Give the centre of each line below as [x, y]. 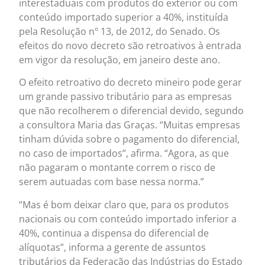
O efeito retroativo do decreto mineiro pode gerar [131, 83]
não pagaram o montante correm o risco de [117, 168]
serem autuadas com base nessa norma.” [112, 182]
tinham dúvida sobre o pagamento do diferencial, [130, 139]
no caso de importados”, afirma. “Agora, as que [124, 153]
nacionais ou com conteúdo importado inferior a [128, 219]
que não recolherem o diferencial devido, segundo [132, 111]
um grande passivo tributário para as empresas [126, 97]
